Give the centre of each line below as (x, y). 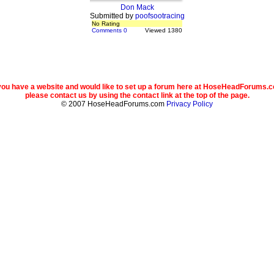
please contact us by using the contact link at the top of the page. (137, 95)
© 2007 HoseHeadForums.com (114, 104)
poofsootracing (160, 16)
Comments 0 (109, 30)
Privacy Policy (190, 104)
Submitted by (112, 16)
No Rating (106, 24)
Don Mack (137, 7)
